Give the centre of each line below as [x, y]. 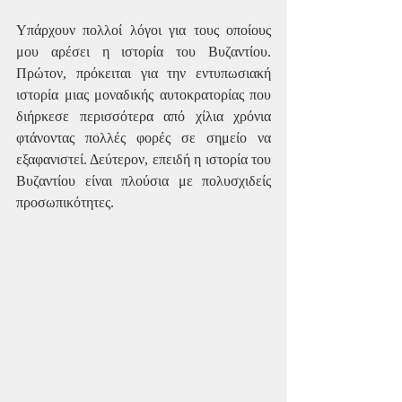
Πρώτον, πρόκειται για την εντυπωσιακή [144, 74]
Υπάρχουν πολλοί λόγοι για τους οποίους [144, 31]
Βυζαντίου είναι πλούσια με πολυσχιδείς [144, 181]
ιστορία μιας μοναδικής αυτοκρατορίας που [144, 95]
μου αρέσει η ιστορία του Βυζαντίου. [144, 52]
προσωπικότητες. [65, 203]
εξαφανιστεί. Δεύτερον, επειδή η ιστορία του [144, 160]
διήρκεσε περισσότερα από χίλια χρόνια [144, 117]
